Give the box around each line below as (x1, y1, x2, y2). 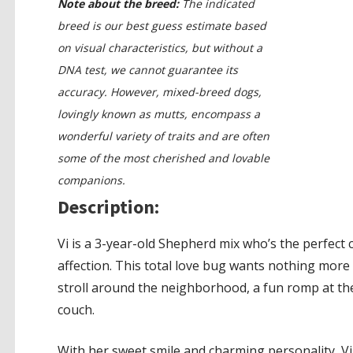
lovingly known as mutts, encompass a (57, 106, 260, 122)
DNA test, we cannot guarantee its (57, 62, 238, 78)
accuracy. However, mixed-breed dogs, (57, 84, 262, 100)
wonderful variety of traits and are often (57, 128, 269, 144)
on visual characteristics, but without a (57, 40, 262, 56)
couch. (57, 300, 95, 318)
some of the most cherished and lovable (57, 150, 269, 166)
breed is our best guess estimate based (57, 18, 266, 34)
